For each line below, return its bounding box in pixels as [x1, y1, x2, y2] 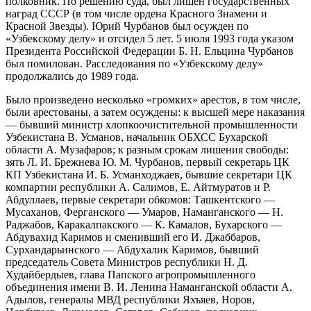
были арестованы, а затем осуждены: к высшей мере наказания [6, 106, 305, 118]
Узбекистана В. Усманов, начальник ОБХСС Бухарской [6, 131, 268, 143]
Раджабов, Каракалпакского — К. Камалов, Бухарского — [6, 218, 282, 230]
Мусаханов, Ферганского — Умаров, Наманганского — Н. [6, 205, 283, 218]
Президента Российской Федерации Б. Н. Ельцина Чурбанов [6, 44, 294, 57]
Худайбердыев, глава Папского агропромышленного [6, 268, 255, 280]
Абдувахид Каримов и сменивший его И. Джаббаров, [6, 230, 260, 243]
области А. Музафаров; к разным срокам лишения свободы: [6, 143, 289, 155]
